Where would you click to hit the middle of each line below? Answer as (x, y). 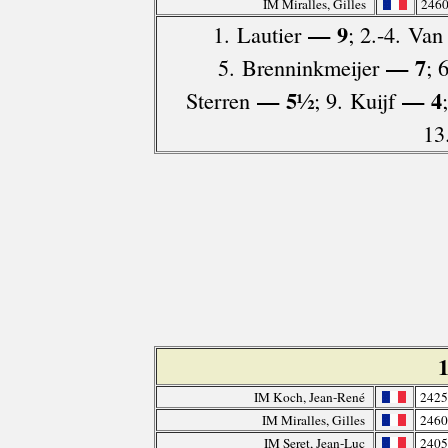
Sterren (218, 100)
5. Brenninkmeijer (298, 67)
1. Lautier (256, 34)
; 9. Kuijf (354, 100)
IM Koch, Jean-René (309, 397)
